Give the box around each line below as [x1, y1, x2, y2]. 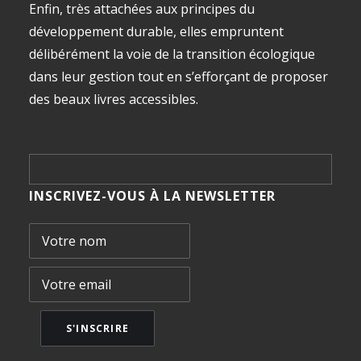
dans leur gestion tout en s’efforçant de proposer [29, 68, 328, 85]
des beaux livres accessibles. [29, 90, 198, 108]
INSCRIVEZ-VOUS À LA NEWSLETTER [29, 187, 276, 205]
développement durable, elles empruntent [29, 23, 284, 40]
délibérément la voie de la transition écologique [29, 45, 315, 63]
